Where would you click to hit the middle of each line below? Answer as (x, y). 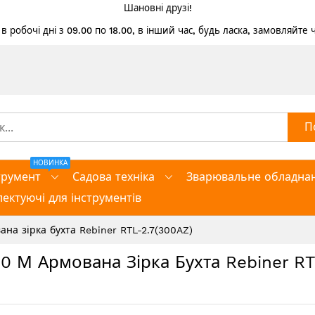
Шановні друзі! (157, 8)
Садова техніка (114, 177)
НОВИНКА (50, 163)
